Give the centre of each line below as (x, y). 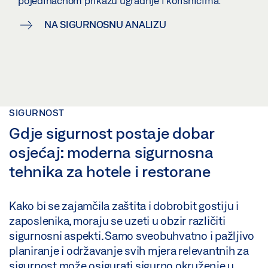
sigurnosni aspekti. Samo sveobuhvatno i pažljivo (132, 236)
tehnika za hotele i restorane (110, 171)
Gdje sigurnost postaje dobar (112, 133)
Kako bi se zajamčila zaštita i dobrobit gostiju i (124, 206)
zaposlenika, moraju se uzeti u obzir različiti (117, 221)
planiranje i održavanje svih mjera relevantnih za (129, 251)
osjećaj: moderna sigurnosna (111, 152)
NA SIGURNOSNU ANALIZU (105, 25)
